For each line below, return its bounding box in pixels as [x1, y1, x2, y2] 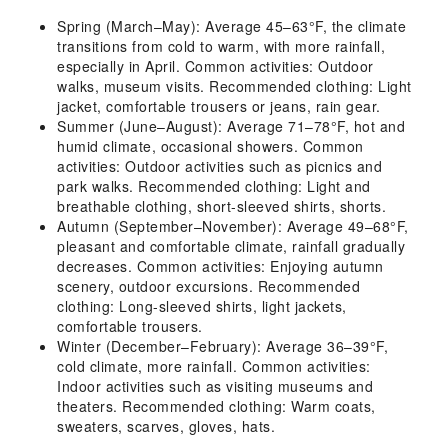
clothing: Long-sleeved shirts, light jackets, [57, 296, 347, 316]
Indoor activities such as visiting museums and [57, 376, 373, 396]
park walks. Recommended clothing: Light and [57, 176, 371, 196]
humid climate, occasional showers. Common [57, 136, 364, 156]
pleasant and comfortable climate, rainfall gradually [57, 236, 405, 256]
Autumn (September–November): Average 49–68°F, [57, 216, 409, 236]
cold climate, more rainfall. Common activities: [57, 356, 371, 376]
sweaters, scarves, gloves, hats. [57, 416, 275, 436]
